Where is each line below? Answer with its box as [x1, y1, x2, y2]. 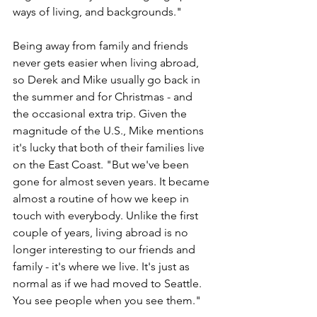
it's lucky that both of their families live [13, 141, 207, 155]
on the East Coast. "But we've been [13, 158, 192, 172]
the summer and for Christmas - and [13, 90, 195, 104]
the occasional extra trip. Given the [13, 107, 190, 121]
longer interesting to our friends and [13, 243, 198, 257]
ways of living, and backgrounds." [13, 5, 182, 19]
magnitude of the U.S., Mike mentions [13, 124, 207, 138]
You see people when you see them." [13, 294, 201, 308]
